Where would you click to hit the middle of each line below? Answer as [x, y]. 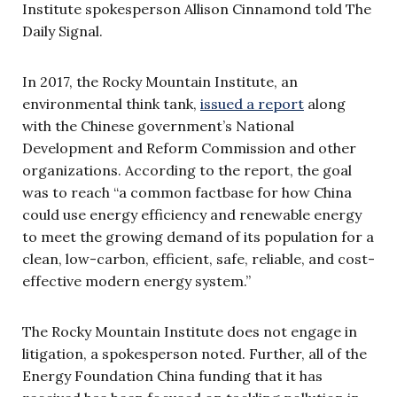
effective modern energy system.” [136, 281]
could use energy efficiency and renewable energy [192, 215]
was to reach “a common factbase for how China [187, 193]
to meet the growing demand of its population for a [198, 237]
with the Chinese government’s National [158, 126]
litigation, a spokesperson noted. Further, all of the [195, 354]
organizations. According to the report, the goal [187, 171]
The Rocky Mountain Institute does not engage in [190, 332]
